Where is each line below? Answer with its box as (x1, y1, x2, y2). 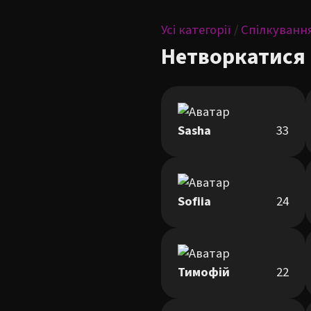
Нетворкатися (161, 41, 305, 73)
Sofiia (178, 192, 211, 210)
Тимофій (178, 263, 230, 281)
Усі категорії (161, 21, 231, 39)
